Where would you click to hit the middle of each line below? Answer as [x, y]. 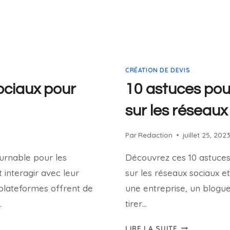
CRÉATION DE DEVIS [158, 70]
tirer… [136, 203]
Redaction [156, 135]
